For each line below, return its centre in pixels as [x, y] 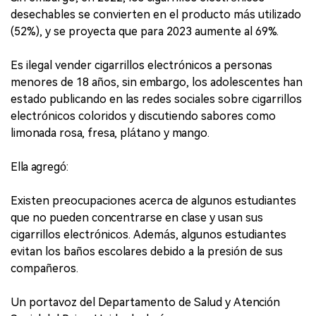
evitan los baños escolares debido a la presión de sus [147, 252]
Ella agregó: [39, 167]
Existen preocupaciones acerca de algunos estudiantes [153, 201]
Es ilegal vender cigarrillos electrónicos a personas [141, 66]
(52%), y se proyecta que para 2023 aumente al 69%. [145, 32]
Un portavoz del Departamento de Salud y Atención [145, 303]
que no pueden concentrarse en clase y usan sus [137, 218]
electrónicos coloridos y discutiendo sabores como [143, 116]
